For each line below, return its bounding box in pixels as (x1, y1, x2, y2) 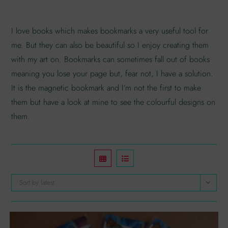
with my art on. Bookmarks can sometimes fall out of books (11, 53, 210, 65)
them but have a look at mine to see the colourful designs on (11, 96, 216, 108)
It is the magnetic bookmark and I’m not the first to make (11, 82, 202, 94)
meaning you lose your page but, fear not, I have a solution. (11, 68, 214, 79)
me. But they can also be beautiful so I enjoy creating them (11, 39, 209, 51)
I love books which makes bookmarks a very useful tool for (11, 25, 209, 37)
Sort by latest (19, 178, 55, 187)
